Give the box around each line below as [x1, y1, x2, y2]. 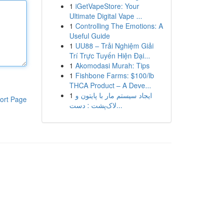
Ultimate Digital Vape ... [69, 11, 142, 21]
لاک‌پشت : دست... [116, 100, 122, 110]
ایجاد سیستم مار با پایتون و [75, 90, 152, 100]
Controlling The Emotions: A [75, 21, 163, 31]
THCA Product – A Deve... [69, 80, 151, 90]
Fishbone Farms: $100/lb [75, 70, 154, 80]
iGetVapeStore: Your [75, 1, 139, 11]
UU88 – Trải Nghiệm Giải [75, 41, 154, 51]
